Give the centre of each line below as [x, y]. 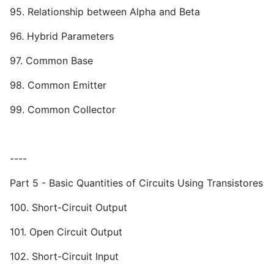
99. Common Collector [63, 110]
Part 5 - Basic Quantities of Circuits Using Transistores [136, 183]
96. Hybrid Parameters [62, 36]
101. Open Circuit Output [66, 232]
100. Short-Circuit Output [68, 208]
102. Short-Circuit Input [64, 257]
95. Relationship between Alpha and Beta [105, 12]
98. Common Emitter [58, 85]
